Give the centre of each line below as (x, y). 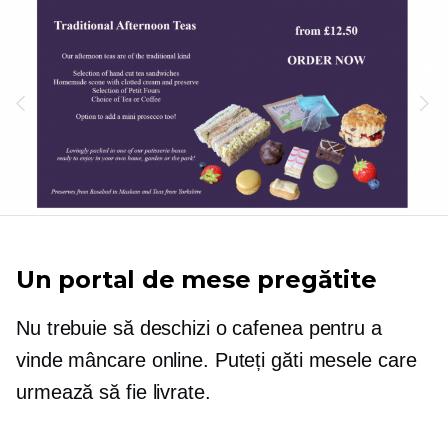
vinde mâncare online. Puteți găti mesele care (216, 360)
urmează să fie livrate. (113, 392)
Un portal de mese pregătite (196, 280)
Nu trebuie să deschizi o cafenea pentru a (199, 328)
